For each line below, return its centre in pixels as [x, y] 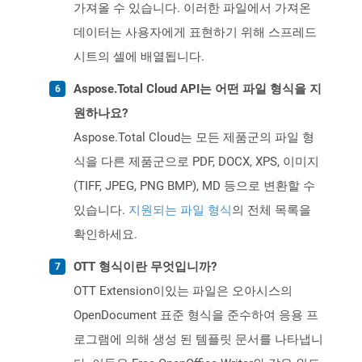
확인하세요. [105, 235]
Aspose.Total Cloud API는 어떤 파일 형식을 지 [198, 89]
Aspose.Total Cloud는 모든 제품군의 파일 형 [194, 138]
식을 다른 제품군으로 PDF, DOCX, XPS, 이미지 [196, 162]
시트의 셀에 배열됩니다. [139, 57]
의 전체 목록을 [271, 210]
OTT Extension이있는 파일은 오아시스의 [183, 291]
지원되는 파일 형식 [180, 210]
